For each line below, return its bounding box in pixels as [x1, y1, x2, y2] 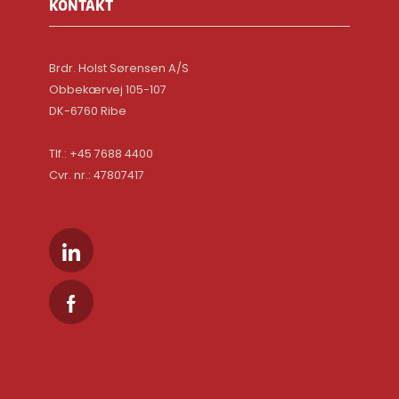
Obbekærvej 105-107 [49, 82, 167, 97]
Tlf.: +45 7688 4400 [49, 146, 154, 161]
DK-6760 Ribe [49, 103, 127, 118]
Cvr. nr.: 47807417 [49, 167, 145, 183]
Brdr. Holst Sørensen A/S [49, 61, 190, 76]
